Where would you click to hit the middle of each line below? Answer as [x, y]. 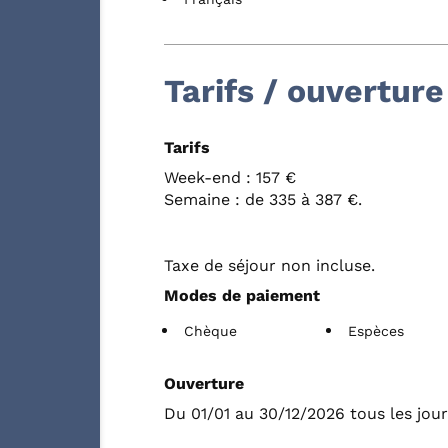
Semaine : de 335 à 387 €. [263, 199]
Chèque [210, 330]
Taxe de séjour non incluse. [269, 265]
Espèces [376, 330]
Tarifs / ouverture [304, 90]
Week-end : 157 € [230, 177]
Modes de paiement [242, 295]
